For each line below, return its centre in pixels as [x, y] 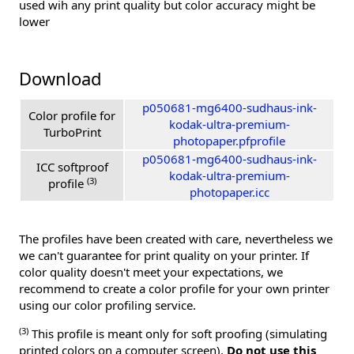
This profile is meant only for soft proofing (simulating [178, 334]
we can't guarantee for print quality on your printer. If [164, 256]
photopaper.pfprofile [229, 141]
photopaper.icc [229, 192]
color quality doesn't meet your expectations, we [151, 272]
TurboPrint [72, 132]
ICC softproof [72, 167]
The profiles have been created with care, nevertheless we [176, 239]
